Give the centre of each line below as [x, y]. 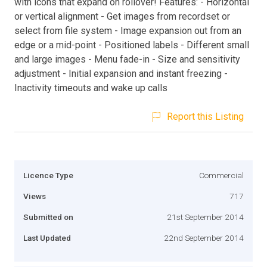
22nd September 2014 [204, 237]
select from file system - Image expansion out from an [128, 30]
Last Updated [47, 237]
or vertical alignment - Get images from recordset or [122, 16]
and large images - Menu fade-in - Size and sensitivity [127, 59]
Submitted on [48, 217]
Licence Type [48, 175]
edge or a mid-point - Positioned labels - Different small [132, 45]
